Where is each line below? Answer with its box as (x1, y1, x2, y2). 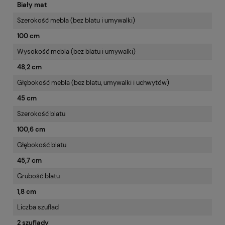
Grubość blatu (17, 172, 60, 181)
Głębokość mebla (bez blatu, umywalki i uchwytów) (17, 78, 169, 87)
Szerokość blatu (17, 109, 65, 119)
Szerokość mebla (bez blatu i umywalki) (17, 16, 135, 25)
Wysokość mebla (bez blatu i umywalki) (17, 47, 136, 56)
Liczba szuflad (17, 203, 59, 212)
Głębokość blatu (17, 141, 66, 150)
